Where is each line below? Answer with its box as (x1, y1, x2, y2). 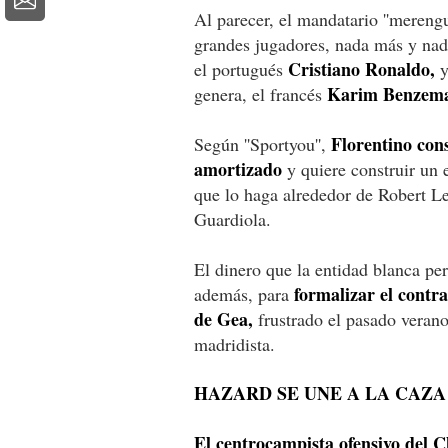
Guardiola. (194, 206, 271, 231)
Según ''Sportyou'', (194, 131, 331, 156)
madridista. (194, 331, 275, 356)
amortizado (194, 155, 282, 182)
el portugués (194, 56, 288, 81)
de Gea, (194, 305, 253, 332)
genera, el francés (194, 81, 327, 106)
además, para (194, 281, 294, 306)
